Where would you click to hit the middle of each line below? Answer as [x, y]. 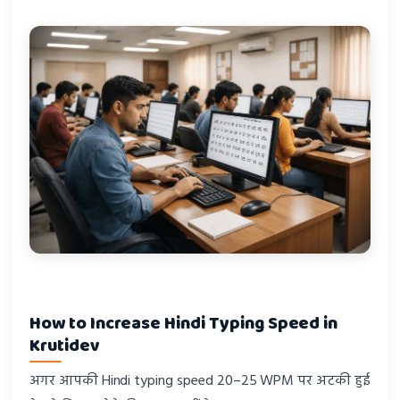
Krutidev [65, 346]
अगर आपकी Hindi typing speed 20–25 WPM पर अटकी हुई [200, 382]
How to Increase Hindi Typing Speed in [184, 323]
